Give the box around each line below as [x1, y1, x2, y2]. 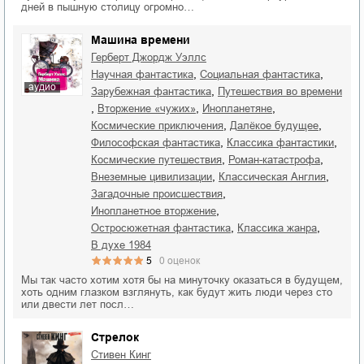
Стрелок [91, 331, 139, 344]
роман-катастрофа [235, 154, 320, 167]
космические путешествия [97, 154, 222, 167]
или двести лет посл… [21, 298, 134, 311]
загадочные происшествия [97, 188, 223, 201]
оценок [167, 255, 200, 267]
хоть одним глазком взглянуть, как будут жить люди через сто [21, 286, 332, 299]
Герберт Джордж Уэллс [96, 51, 206, 64]
